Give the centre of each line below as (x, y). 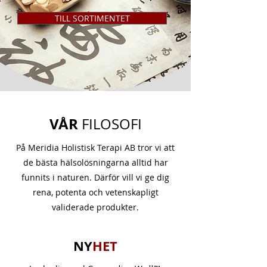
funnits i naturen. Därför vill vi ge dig (95, 177)
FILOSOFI (111, 124)
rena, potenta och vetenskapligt (95, 192)
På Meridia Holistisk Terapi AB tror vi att (95, 147)
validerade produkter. (95, 207)
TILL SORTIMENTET (92, 18)
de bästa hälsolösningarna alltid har (95, 162)
